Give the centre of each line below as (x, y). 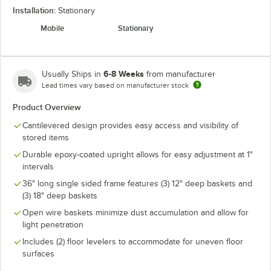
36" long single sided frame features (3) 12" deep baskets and (137, 184)
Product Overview (47, 107)
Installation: (35, 10)
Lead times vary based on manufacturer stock (115, 85)
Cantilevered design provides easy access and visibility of (130, 126)
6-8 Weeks (124, 74)
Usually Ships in (73, 74)
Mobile (52, 28)
